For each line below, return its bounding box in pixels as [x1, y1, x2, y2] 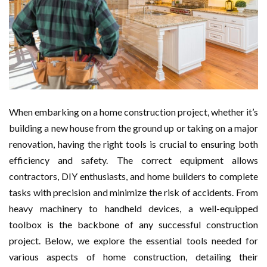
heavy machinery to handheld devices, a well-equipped [9, 203, 258, 215]
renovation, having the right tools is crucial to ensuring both [9, 138, 258, 150]
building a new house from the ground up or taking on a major [9, 122, 258, 134]
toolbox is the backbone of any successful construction [9, 219, 258, 231]
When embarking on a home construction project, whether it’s [9, 106, 258, 118]
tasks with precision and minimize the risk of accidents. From [9, 187, 258, 198]
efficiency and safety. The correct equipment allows [9, 154, 258, 166]
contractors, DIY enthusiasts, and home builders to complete [9, 170, 258, 182]
